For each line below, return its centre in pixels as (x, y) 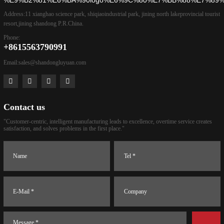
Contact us (24, 107)
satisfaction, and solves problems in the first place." (64, 128)
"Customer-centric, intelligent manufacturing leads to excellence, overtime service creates (108, 121)
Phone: (12, 38)
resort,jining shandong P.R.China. (43, 23)
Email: (11, 63)
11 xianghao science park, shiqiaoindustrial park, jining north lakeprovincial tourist (122, 14)
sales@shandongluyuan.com (52, 63)
